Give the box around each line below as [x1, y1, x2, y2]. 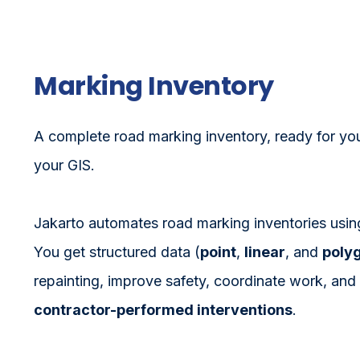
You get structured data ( [34, 243, 200, 260]
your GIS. [34, 156, 95, 174]
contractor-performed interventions [34, 301, 292, 318]
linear [244, 243, 285, 260]
